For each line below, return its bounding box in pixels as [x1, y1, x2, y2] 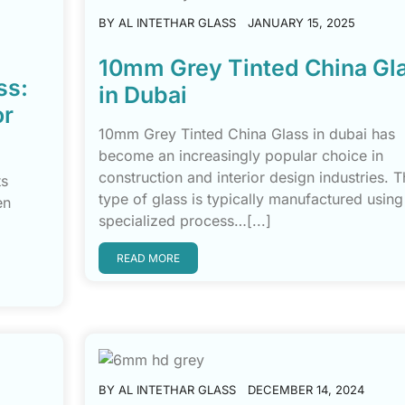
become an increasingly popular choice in [98, 146, 383, 165]
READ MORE [116, 250, 180, 265]
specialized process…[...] [98, 211, 271, 230]
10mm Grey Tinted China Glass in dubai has [98, 124, 395, 143]
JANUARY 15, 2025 [247, 14, 355, 30]
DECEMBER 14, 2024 [247, 381, 364, 397]
